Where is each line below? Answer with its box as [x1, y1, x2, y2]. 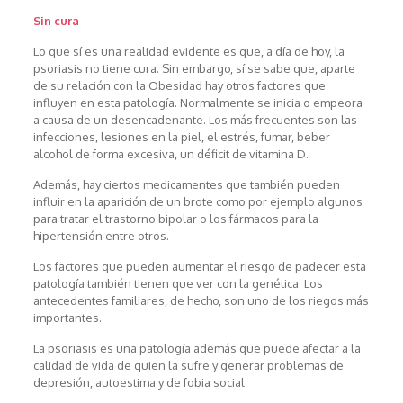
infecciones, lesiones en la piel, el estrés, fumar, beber [32, 130, 330, 145]
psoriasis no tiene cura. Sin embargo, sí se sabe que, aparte [32, 61, 355, 76]
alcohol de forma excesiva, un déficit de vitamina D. [32, 147, 309, 162]
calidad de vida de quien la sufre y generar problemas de [32, 358, 344, 373]
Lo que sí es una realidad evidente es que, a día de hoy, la [32, 44, 345, 59]
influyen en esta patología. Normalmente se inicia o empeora [32, 95, 363, 111]
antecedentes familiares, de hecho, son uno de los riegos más [32, 293, 369, 309]
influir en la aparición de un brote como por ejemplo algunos [32, 194, 363, 210]
